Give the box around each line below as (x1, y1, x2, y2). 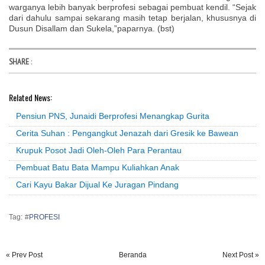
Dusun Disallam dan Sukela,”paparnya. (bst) (9, 23, 174, 33)
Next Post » (222, 251, 259, 260)
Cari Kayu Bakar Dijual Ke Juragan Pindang (16, 180, 179, 190)
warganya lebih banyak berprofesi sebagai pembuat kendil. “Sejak (9, 2, 256, 12)
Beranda (118, 251, 147, 260)
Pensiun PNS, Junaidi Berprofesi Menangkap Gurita (16, 111, 209, 121)
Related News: (9, 91, 52, 104)
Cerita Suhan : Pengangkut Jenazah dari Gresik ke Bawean (16, 128, 238, 138)
